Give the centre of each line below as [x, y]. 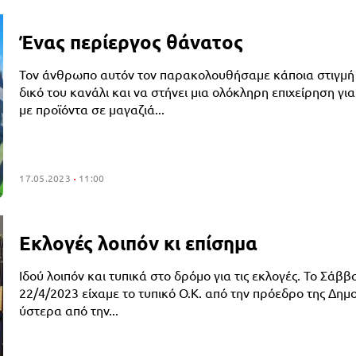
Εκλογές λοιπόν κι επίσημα [139, 243]
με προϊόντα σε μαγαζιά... [92, 108]
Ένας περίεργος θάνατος [132, 41]
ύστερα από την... [69, 310]
